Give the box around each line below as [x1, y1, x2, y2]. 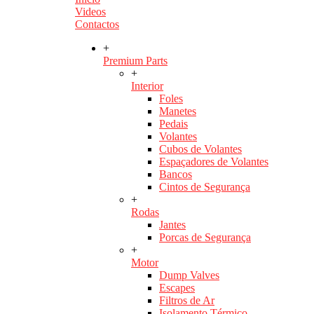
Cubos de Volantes [159, 143, 242, 156]
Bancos [159, 168, 192, 181]
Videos [75, 6, 106, 18]
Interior [131, 80, 163, 93]
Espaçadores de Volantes [159, 156, 268, 168]
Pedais [159, 118, 188, 130]
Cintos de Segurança [159, 181, 250, 193]
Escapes [159, 282, 195, 294]
